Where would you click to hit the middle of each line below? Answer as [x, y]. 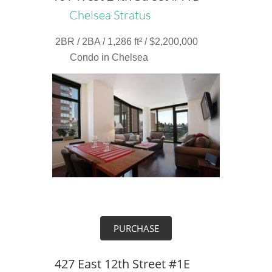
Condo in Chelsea [109, 57]
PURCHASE [136, 228]
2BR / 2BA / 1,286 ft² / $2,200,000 [126, 42]
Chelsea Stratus [110, 15]
